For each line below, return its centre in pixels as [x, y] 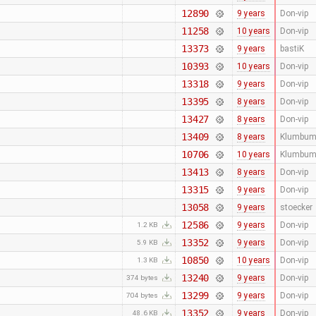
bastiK [292, 49]
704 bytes [142, 296]
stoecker [296, 208]
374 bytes [142, 278]
